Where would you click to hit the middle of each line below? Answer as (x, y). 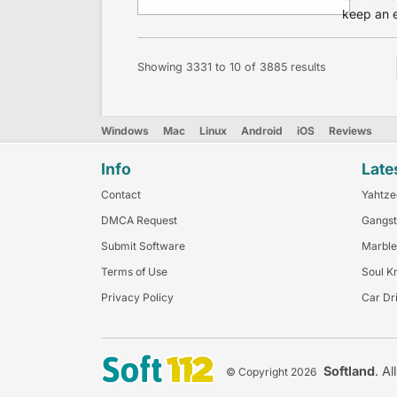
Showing (162, 67)
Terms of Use (134, 271)
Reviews (350, 130)
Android (262, 130)
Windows (125, 130)
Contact (121, 194)
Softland (349, 370)
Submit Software (143, 245)
